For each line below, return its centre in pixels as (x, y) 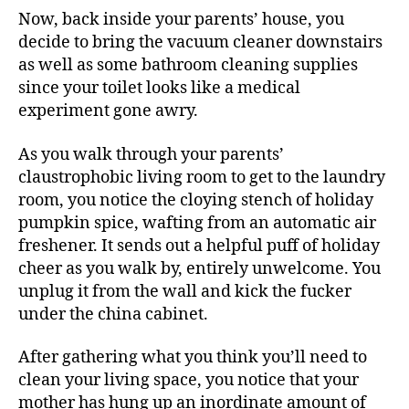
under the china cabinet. (113, 314)
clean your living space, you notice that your (189, 380)
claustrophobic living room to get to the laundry (202, 177)
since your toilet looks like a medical (159, 88)
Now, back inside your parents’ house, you (181, 20)
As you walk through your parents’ (151, 154)
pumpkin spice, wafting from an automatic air (197, 223)
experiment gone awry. (108, 111)
